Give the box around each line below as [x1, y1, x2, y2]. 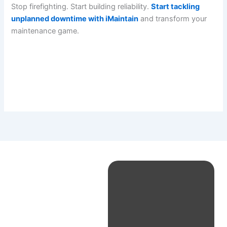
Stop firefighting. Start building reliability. [11, 2, 152, 11]
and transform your [138, 14, 207, 23]
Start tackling [151, 2, 200, 11]
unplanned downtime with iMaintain [11, 14, 139, 23]
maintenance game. [11, 26, 80, 35]
